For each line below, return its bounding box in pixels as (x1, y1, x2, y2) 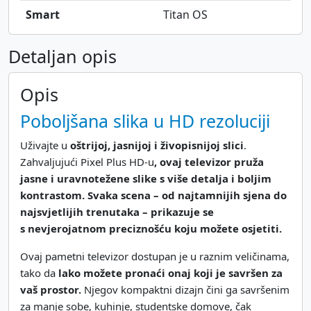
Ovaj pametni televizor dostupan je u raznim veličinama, (20, 249, 289, 264)
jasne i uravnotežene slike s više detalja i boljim (20, 171, 271, 186)
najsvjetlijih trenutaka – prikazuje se (20, 205, 214, 219)
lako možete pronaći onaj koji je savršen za (58, 266, 283, 280)
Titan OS (163, 7, 208, 23)
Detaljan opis (8, 44, 117, 69)
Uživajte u (20, 138, 70, 153)
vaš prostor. (20, 283, 81, 297)
